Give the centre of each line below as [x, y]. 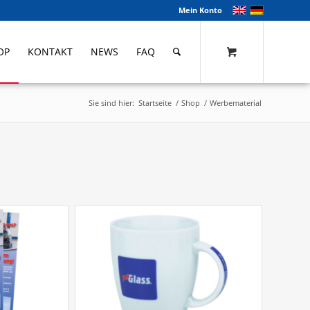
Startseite [155, 103]
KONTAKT [50, 52]
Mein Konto [200, 10]
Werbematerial [236, 103]
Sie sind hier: [111, 103]
